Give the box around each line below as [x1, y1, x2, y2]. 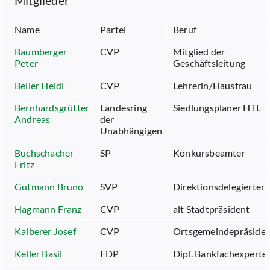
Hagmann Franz [14, 203, 82, 215]
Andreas [14, 113, 51, 125]
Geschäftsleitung [173, 57, 246, 69]
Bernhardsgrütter [14, 102, 90, 113]
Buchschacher [14, 147, 74, 159]
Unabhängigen [100, 125, 163, 136]
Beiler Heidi [14, 80, 64, 91]
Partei [100, 24, 127, 35]
